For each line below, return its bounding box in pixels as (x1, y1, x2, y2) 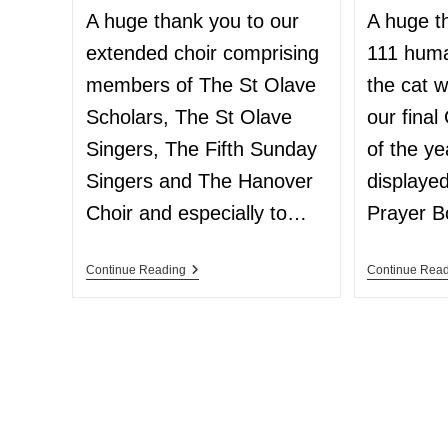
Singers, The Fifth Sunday (85, 137, 317, 160)
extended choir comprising (85, 41, 319, 64)
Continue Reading (85, 262, 186, 277)
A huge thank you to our (85, 9, 299, 32)
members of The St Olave (85, 73, 316, 96)
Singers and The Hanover (85, 169, 313, 192)
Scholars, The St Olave (85, 105, 292, 128)
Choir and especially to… (85, 201, 307, 224)
